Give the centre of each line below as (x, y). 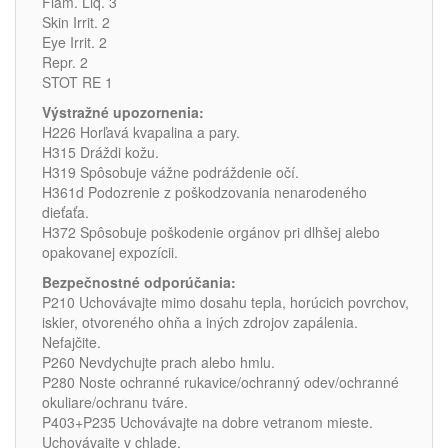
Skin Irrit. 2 (76, 22)
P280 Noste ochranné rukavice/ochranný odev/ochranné (220, 382)
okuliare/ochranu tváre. (115, 402)
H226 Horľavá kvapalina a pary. (141, 132)
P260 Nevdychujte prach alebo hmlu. (158, 362)
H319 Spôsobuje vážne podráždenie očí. (170, 172)
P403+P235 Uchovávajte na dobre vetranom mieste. (207, 422)
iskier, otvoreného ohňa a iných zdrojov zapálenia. (200, 322)
